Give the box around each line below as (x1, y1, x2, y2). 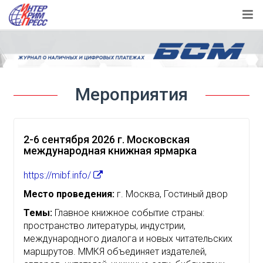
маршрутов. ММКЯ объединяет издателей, (23, 245, 207, 257)
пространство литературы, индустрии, (23, 220, 186, 231)
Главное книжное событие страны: (52, 207, 204, 218)
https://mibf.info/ (23, 169, 93, 181)
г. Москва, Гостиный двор (114, 188, 228, 200)
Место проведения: (23, 188, 114, 200)
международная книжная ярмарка (23, 144, 197, 157)
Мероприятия (75, 83, 188, 104)
